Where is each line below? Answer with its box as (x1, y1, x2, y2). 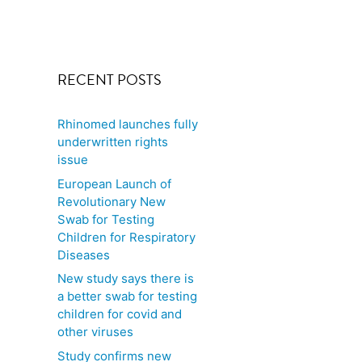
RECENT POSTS (57, 69, 162, 90)
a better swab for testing (57, 288, 197, 304)
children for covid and (57, 306, 182, 322)
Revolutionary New (57, 193, 166, 209)
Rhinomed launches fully (57, 116, 198, 132)
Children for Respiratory (57, 229, 196, 245)
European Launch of (57, 175, 171, 192)
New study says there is (57, 271, 194, 286)
